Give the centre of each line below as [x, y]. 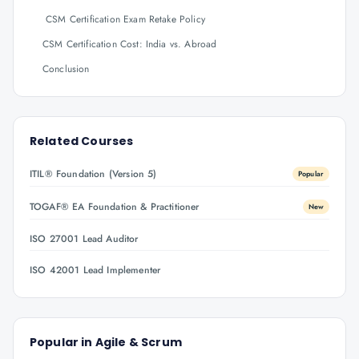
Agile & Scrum [138, 342]
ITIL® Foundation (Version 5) [93, 174]
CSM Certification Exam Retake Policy [126, 19]
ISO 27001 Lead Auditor [84, 239]
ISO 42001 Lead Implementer [95, 270]
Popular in [63, 342]
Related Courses [82, 141]
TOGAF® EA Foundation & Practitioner [115, 207]
